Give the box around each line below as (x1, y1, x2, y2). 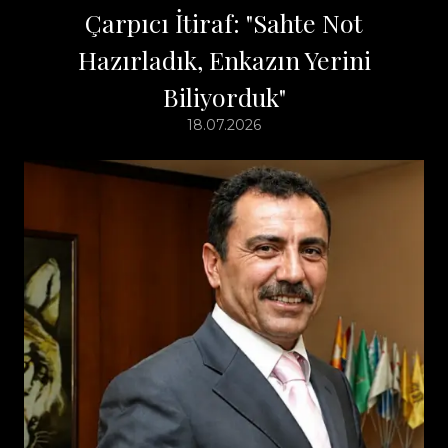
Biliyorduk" (162, 79, 286, 113)
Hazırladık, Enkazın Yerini (77, 42, 371, 76)
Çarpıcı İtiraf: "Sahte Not (85, 5, 363, 39)
